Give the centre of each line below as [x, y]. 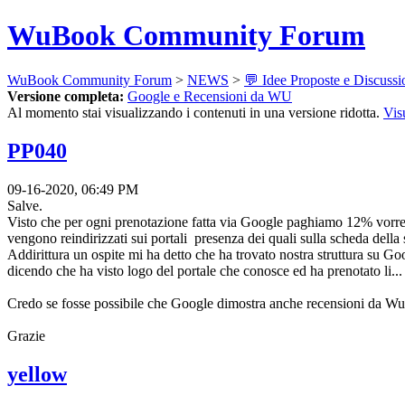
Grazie [26, 335]
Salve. [25, 205]
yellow [37, 374]
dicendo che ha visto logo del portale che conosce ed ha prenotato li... [205, 270]
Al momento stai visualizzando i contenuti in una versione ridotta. [195, 112]
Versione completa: [66, 96]
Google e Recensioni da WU [210, 96]
